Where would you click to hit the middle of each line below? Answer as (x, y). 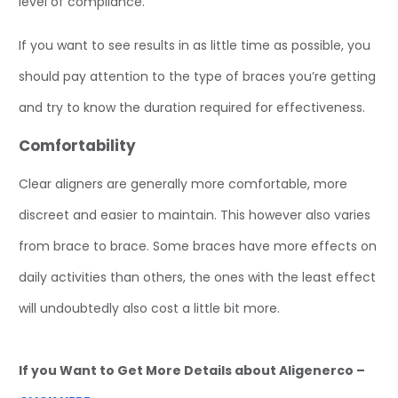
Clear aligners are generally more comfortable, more (183, 183)
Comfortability (77, 145)
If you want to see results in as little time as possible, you (195, 46)
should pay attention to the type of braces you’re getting (197, 77)
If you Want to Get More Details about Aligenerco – (192, 370)
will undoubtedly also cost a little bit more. (149, 308)
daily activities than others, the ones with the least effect (197, 277)
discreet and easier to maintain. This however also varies (195, 215)
